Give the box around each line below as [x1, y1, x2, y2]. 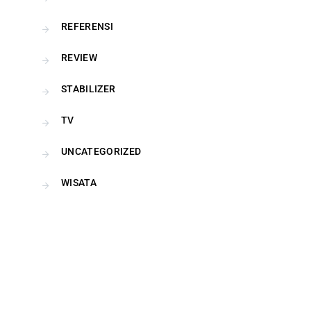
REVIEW [61, 52, 98, 63]
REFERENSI [61, 21, 114, 32]
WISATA [61, 177, 97, 188]
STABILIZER [61, 83, 116, 94]
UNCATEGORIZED [61, 146, 142, 157]
